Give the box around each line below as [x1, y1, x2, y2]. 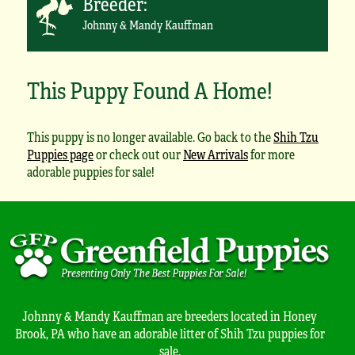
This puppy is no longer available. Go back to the [27, 128, 273, 147]
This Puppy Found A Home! [27, 73, 273, 107]
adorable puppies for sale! [27, 162, 155, 181]
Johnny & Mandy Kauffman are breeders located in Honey [22, 306, 317, 325]
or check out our [94, 145, 183, 164]
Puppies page [27, 145, 94, 164]
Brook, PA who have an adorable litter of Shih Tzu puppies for [14, 323, 325, 342]
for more [248, 145, 295, 164]
